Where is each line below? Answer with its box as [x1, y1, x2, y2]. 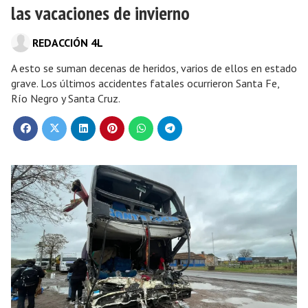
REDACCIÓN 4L [32, 36, 103, 49]
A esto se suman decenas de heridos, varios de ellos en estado [11, 61, 297, 75]
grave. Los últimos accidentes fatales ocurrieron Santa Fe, [11, 76, 279, 90]
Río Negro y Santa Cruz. [11, 91, 120, 105]
